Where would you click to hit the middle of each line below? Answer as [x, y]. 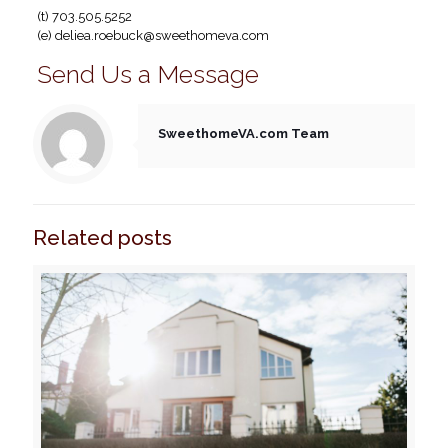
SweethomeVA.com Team [243, 133]
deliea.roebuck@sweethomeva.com [161, 35]
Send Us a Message [147, 73]
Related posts [102, 237]
